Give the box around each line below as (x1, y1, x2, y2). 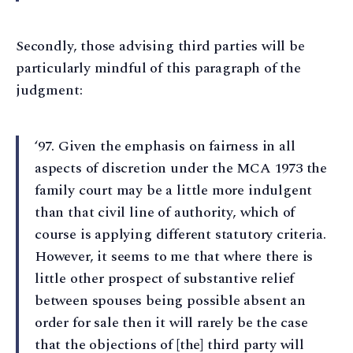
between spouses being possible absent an (35, 289, 306, 311)
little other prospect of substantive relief (35, 267, 295, 289)
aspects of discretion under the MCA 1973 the (35, 157, 328, 179)
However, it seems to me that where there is (35, 245, 314, 267)
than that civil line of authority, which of (35, 201, 295, 223)
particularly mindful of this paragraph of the (16, 57, 301, 79)
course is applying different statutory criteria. (35, 223, 326, 245)
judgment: (16, 79, 83, 101)
